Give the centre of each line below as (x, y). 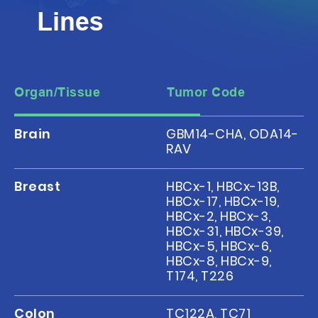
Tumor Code (206, 92)
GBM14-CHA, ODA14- (232, 134)
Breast (38, 186)
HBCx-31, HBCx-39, (225, 231)
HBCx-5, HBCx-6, (219, 246)
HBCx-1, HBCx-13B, (223, 186)
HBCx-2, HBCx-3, (219, 216)
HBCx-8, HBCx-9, (219, 261)
